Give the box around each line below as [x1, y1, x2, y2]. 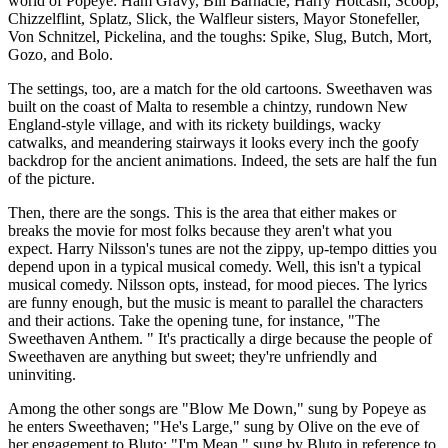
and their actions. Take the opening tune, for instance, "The [8, 311, 380, 329]
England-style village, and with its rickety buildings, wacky [8, 115, 381, 133]
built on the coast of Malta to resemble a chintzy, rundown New [8, 97, 408, 115]
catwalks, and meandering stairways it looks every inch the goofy [8, 133, 419, 151]
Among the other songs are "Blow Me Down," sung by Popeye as [8, 399, 426, 417]
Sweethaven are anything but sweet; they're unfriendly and [8, 347, 377, 365]
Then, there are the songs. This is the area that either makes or [8, 203, 396, 221]
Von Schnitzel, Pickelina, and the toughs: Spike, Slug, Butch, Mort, [8, 27, 432, 45]
